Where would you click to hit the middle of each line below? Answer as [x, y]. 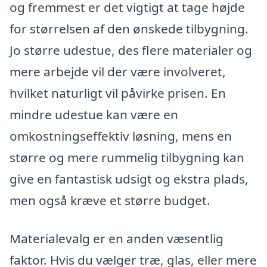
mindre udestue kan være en [94, 114]
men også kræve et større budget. [110, 200]
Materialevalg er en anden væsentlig [117, 238]
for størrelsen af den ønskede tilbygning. [129, 28]
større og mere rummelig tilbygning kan [127, 157]
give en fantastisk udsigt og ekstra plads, [129, 178]
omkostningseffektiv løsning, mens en [121, 136]
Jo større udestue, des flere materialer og [131, 50]
